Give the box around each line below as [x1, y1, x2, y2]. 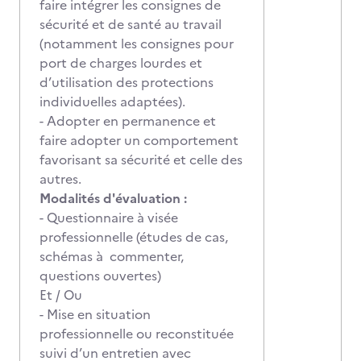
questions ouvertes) [39, 266, 161, 285]
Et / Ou [39, 285, 82, 305]
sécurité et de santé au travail [39, 15, 222, 34]
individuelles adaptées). [39, 92, 185, 111]
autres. [39, 169, 81, 189]
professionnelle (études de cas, [39, 227, 228, 247]
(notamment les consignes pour [39, 34, 234, 53]
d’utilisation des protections [39, 73, 214, 92]
